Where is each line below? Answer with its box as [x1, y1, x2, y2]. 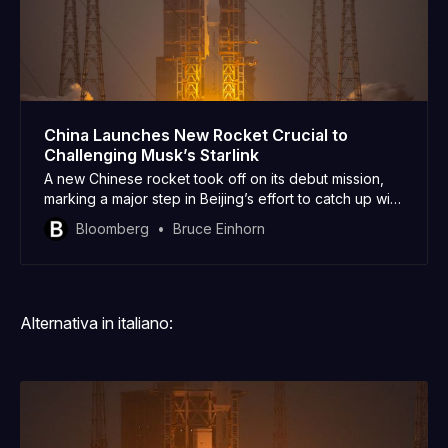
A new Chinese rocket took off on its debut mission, [44, 170, 384, 188]
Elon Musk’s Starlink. [44, 210, 176, 228]
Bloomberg [76, 220, 149, 238]
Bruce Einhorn [173, 220, 265, 238]
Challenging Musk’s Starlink [44, 145, 259, 166]
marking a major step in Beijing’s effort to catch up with [44, 190, 402, 208]
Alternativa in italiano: [20, 313, 173, 334]
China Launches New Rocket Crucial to [44, 125, 348, 146]
